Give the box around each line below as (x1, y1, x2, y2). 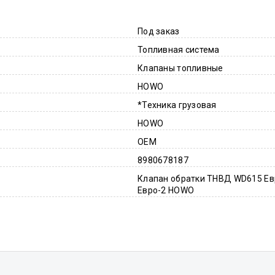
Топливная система (137, 45, 220, 55)
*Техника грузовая (137, 100, 217, 110)
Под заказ (137, 26, 180, 36)
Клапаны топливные (137, 63, 223, 73)
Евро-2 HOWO (137, 185, 195, 195)
